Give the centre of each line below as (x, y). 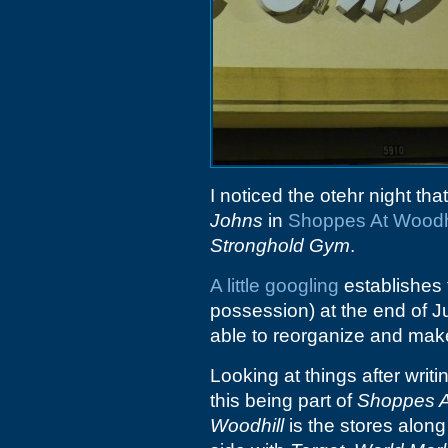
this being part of (283, 400)
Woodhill (247, 425)
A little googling (274, 285)
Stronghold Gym (280, 245)
